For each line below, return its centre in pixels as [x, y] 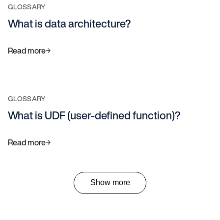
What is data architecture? [69, 24]
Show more [110, 183]
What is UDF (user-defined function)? [94, 115]
